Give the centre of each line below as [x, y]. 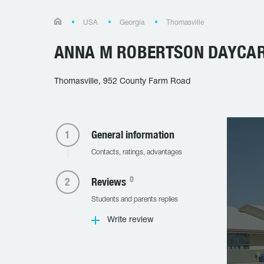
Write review [130, 220]
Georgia [132, 23]
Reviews [110, 182]
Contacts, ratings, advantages [136, 152]
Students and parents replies [134, 199]
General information [133, 135]
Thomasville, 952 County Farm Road [122, 82]
